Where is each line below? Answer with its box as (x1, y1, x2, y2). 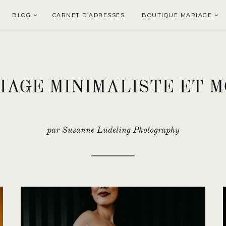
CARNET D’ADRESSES (52, 12, 125, 19)
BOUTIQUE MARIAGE (142, 12, 212, 19)
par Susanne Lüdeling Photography (46, 125, 180, 135)
